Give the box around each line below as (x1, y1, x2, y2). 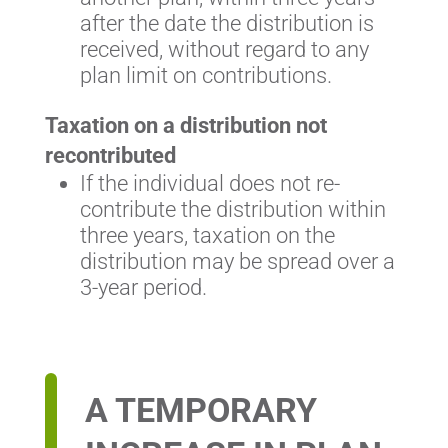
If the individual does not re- (79, 171, 340, 197)
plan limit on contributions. (79, 63, 332, 89)
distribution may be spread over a (79, 249, 395, 275)
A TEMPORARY (84, 390, 317, 431)
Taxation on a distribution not (44, 113, 327, 139)
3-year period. (79, 275, 207, 301)
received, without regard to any (79, 37, 369, 63)
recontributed (44, 143, 176, 169)
